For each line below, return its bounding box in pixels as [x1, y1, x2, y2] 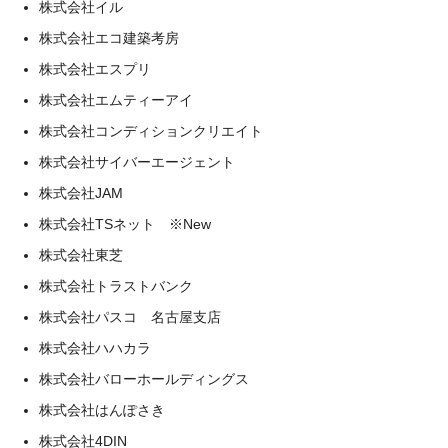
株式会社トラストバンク [39, 278, 193, 294]
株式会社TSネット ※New [39, 216, 211, 232]
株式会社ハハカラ [39, 340, 151, 356]
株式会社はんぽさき [39, 402, 165, 418]
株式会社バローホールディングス [39, 371, 249, 387]
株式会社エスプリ [39, 61, 151, 77]
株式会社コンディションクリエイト [39, 123, 263, 139]
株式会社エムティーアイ [39, 92, 193, 108]
